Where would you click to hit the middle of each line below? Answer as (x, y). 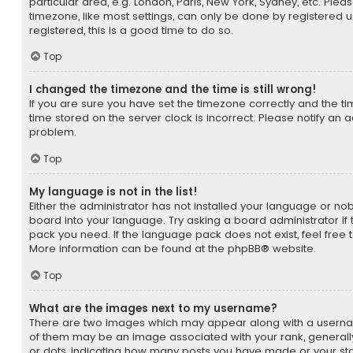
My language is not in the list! (113, 192)
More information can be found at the (128, 249)
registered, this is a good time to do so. (131, 30)
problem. (53, 132)
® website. (288, 249)
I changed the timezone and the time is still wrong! (173, 90)
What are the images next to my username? (153, 308)
